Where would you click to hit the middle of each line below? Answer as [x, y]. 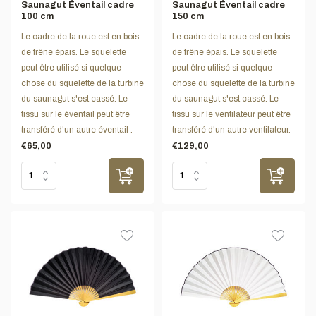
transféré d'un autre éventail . [77, 130]
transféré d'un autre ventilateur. [231, 130]
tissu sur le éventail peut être [75, 115]
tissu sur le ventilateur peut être [231, 115]
